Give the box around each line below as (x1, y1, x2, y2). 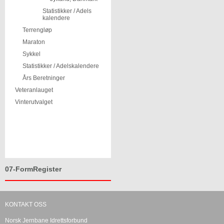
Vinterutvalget (15, 98, 52, 105)
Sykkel (22, 50, 40, 57)
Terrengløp (22, 26, 52, 33)
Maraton (22, 38, 45, 45)
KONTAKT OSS (5, 201, 46, 208)
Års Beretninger (22, 74, 65, 81)
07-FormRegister (5, 165, 61, 173)
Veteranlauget (15, 86, 53, 93)
